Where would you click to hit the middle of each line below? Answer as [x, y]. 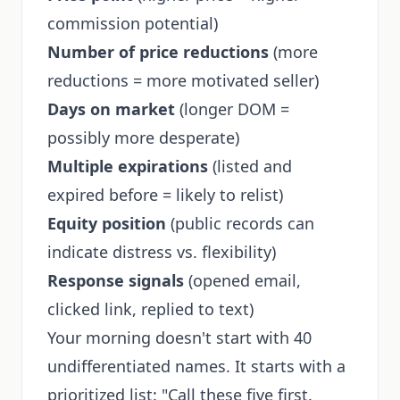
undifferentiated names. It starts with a [196, 366]
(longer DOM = [232, 109]
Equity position [107, 223]
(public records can [240, 223]
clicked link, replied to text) [150, 309]
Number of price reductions [158, 52]
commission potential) [133, 23]
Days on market [111, 109]
